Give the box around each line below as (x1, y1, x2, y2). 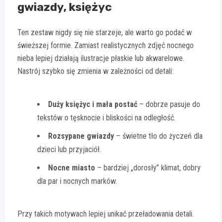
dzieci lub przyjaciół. (37, 144, 101, 154)
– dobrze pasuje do (137, 99, 200, 109)
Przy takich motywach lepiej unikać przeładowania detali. (17, 209, 194, 219)
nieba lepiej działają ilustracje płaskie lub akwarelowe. (17, 53, 184, 63)
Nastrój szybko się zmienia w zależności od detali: (17, 66, 173, 76)
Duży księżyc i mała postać (48, 99, 137, 109)
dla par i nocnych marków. (37, 176, 117, 186)
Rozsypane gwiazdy (48, 131, 114, 141)
